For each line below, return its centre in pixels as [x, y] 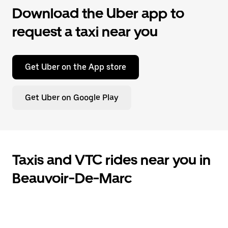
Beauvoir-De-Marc [72, 178]
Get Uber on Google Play [72, 97]
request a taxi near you [85, 32]
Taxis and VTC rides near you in [111, 160]
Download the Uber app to [98, 13]
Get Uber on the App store [76, 67]
